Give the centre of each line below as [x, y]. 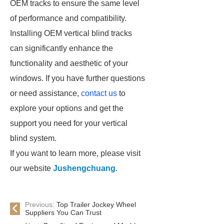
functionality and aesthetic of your [69, 63]
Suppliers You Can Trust [63, 212]
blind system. [33, 138]
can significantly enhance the [61, 48]
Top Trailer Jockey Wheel [96, 204]
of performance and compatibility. [68, 18]
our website [31, 168]
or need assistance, [45, 93]
